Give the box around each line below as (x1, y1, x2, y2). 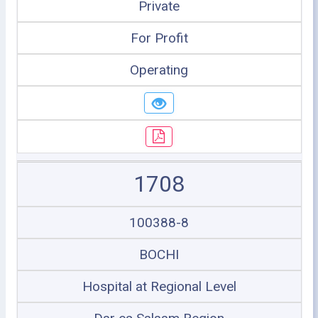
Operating (130, 62, 188, 78)
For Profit (130, 30, 188, 46)
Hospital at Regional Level (82, 278, 236, 295)
